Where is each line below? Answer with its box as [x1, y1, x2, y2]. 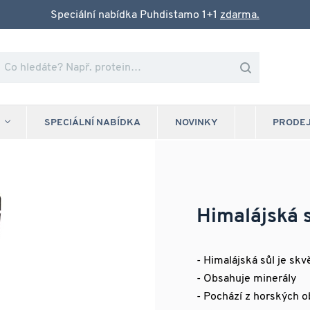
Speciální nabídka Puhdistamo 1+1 [51, 10, 220, 21]
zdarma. [220, 10, 259, 21]
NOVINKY [175, 118, 218, 128]
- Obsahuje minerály [197, 273, 296, 284]
